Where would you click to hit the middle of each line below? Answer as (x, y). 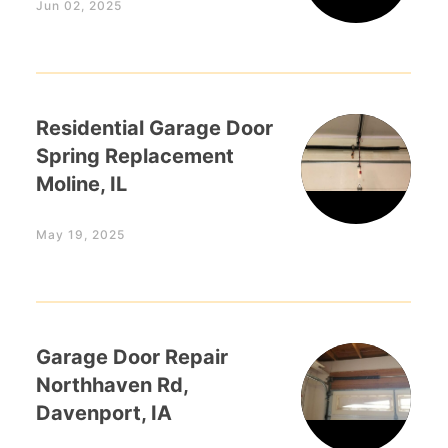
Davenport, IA (104, 413)
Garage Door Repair (132, 357)
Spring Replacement (135, 156)
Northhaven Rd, (112, 385)
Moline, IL (82, 184)
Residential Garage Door (155, 128)
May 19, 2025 (81, 234)
